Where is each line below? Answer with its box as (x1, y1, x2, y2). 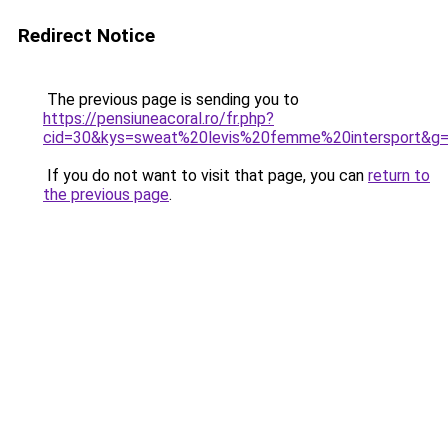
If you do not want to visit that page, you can (43, 166, 368, 185)
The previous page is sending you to (43, 90, 299, 109)
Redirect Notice (18, 24, 155, 47)
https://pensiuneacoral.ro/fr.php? (43, 109, 274, 128)
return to (368, 166, 430, 185)
